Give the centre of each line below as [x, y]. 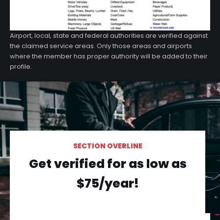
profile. [21, 67]
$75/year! [108, 184]
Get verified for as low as [108, 164]
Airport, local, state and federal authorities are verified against [109, 36]
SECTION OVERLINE [108, 146]
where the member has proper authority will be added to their [109, 56]
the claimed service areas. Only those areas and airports [101, 46]
